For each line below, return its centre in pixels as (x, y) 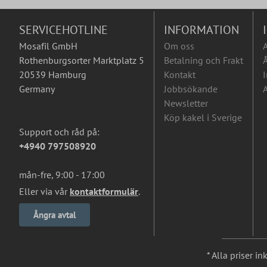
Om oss (179, 46)
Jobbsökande (191, 89)
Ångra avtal (55, 215)
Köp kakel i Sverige (203, 117)
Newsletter (186, 103)
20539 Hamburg (53, 74)
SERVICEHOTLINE (63, 30)
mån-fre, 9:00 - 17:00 (62, 175)
